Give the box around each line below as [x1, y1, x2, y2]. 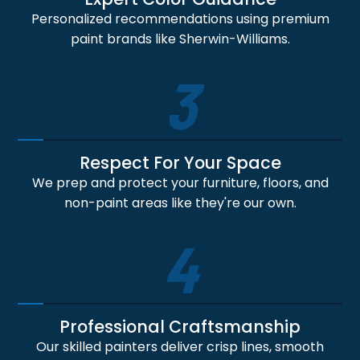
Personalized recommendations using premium [31, 10, 329, 29]
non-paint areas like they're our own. [63, 194, 297, 213]
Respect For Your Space [79, 151, 281, 175]
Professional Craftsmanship [59, 315, 301, 339]
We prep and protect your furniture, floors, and [31, 174, 329, 193]
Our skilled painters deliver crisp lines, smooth [36, 337, 324, 357]
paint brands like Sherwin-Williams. [70, 30, 290, 49]
